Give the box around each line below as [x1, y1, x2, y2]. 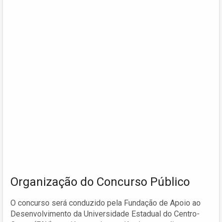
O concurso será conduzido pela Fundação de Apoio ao [10, 198, 201, 208]
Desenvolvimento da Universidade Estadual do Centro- [10, 209, 200, 219]
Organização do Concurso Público [10, 174, 190, 189]
